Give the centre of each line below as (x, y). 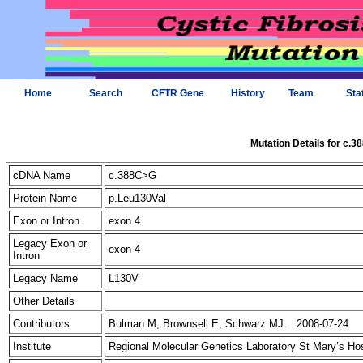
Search (105, 93)
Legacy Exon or (50, 243)
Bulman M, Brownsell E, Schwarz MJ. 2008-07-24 (228, 324)
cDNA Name (42, 175)
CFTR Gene (177, 93)
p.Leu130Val (139, 198)
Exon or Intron (46, 221)
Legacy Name (45, 278)
